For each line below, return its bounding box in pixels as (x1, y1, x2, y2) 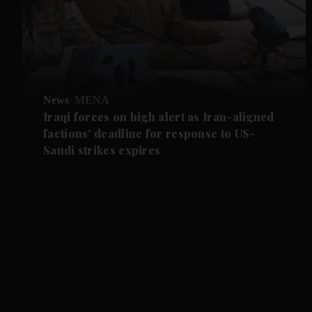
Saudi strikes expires (43, 142, 161, 157)
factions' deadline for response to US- (43, 125, 256, 141)
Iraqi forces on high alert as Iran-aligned (43, 109, 274, 124)
